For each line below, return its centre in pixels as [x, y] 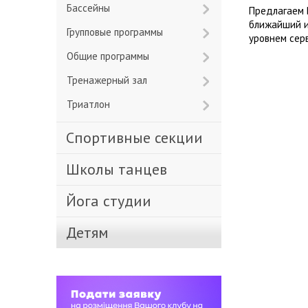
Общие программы [111, 56]
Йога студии [114, 201]
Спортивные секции [139, 137]
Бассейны [91, 8]
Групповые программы [116, 32]
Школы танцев [123, 169]
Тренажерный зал [110, 80]
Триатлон [91, 104]
